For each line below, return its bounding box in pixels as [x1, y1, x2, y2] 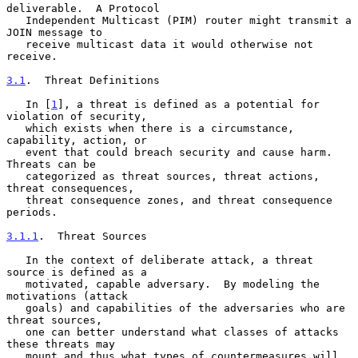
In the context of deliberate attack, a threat [6, 253, 26, 266]
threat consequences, [6, 181, 134, 194]
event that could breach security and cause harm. [6, 145, 26, 158]
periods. [6, 205, 58, 218]
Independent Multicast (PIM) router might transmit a [6, 14, 26, 26]
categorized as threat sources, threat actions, [6, 169, 26, 182]
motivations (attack [6, 289, 128, 302]
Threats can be [6, 157, 96, 170]
